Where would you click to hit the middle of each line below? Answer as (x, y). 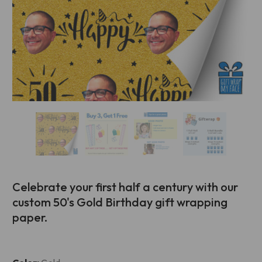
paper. (30, 217)
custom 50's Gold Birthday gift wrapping (120, 202)
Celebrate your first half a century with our (125, 187)
